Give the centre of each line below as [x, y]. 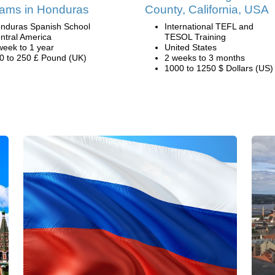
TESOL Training [195, 37]
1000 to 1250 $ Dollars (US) [219, 68]
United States [191, 47]
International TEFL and [209, 26]
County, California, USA [207, 10]
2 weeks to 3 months [205, 58]
